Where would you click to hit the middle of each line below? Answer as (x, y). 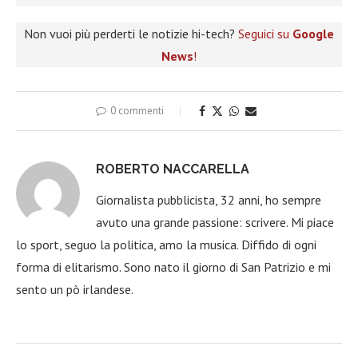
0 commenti (137, 111)
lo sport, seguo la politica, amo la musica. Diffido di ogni (166, 245)
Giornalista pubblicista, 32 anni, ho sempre (209, 200)
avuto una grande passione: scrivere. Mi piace (215, 223)
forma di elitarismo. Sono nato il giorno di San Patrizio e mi (173, 267)
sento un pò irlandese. (75, 290)
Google (313, 34)
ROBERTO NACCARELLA (173, 169)
